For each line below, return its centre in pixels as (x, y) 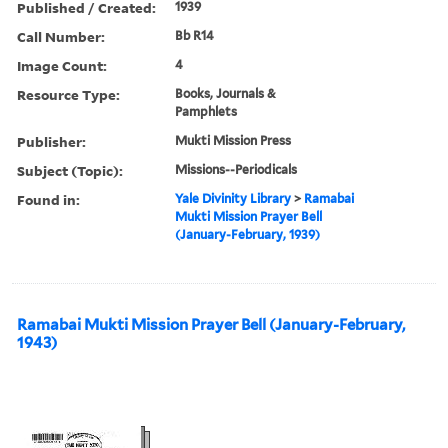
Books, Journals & (226, 93)
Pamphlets (206, 111)
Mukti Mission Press (233, 140)
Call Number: (61, 36)
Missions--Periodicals (236, 169)
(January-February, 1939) (248, 234)
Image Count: (62, 65)
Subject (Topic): (70, 170)
